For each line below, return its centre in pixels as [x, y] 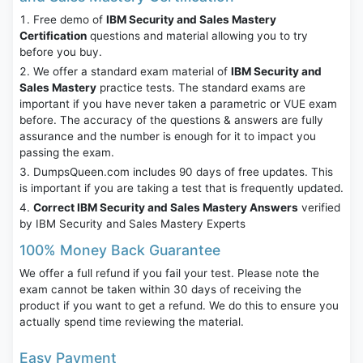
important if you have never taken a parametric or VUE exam [178, 104]
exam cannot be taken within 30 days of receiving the [160, 290]
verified [319, 208]
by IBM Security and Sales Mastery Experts [132, 224]
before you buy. [61, 52]
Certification [53, 36]
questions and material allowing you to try [197, 36]
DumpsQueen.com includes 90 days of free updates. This [183, 172]
